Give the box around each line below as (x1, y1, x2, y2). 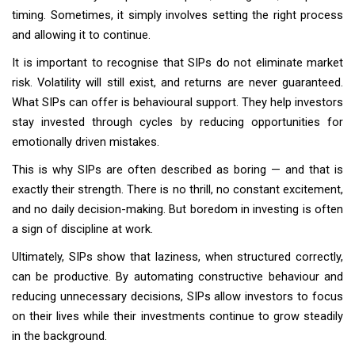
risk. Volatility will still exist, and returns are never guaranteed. (12, 75, 343, 90)
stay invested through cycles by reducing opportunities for (12, 115, 343, 129)
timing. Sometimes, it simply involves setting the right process (12, 8, 343, 22)
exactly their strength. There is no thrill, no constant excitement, (12, 182, 343, 197)
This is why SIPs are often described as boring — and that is (12, 162, 343, 177)
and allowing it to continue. (12, 28, 151, 42)
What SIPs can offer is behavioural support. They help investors (12, 95, 343, 109)
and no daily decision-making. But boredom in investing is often (12, 202, 343, 216)
